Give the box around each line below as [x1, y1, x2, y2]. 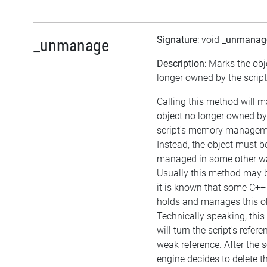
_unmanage [33, 36, 109, 56]
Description [157, 58, 204, 70]
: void [197, 34, 222, 46]
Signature [157, 34, 197, 46]
